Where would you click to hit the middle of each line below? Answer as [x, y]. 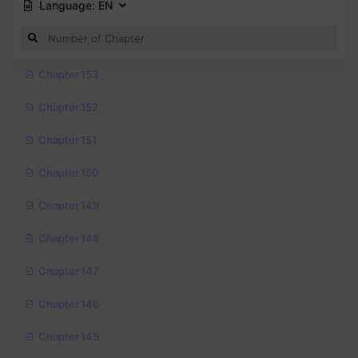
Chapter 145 [69, 337]
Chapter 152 [69, 107]
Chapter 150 [69, 173]
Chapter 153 [69, 75]
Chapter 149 [69, 206]
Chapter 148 [69, 239]
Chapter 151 [68, 140]
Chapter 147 [69, 271]
